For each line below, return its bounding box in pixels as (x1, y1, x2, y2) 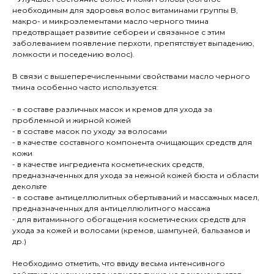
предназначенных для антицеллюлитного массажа (12, 204, 210, 213)
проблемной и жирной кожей (12, 116, 131, 125)
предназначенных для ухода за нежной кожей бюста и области (12, 171, 259, 180)
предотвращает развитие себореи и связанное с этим (12, 28, 225, 37)
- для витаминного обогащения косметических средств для (12, 215, 246, 224)
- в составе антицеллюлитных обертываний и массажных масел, (12, 193, 259, 202)
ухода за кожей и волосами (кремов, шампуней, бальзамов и (12, 226, 250, 235)
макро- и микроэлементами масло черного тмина (12, 17, 209, 26)
